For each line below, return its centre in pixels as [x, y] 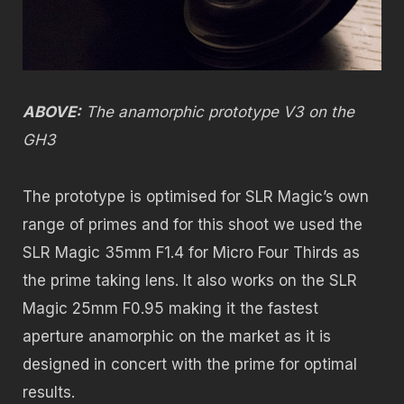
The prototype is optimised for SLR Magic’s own [196, 196]
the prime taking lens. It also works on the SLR [190, 280]
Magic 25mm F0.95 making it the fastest [170, 308]
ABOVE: [52, 112]
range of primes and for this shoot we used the [193, 224]
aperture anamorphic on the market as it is [177, 336]
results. [49, 392]
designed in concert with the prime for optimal [190, 364]
